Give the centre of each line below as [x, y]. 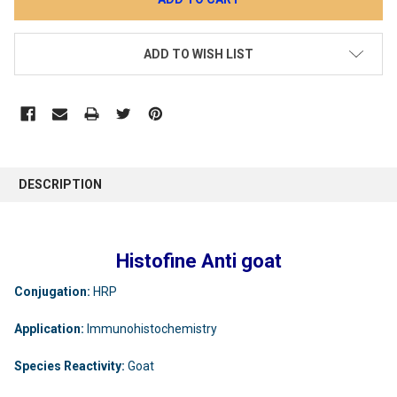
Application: [49, 328]
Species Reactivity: [70, 366]
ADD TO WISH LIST [198, 54]
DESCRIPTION [60, 184]
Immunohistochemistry [151, 328]
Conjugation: [52, 291]
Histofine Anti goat [198, 261]
